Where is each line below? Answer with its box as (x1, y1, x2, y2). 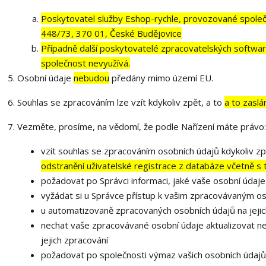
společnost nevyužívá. (40, 57, 130, 69)
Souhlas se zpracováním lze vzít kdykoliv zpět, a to (17, 96, 224, 108)
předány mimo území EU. (109, 72, 213, 84)
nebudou (73, 72, 109, 84)
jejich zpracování (40, 234, 108, 246)
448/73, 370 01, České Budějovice (40, 27, 182, 39)
